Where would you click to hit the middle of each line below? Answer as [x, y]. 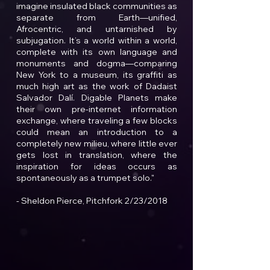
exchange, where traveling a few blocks [97, 121]
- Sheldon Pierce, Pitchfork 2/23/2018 [92, 201]
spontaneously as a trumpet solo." [85, 178]
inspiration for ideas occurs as [97, 166]
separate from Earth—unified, [97, 17]
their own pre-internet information [97, 109]
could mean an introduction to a [97, 132]
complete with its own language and [97, 52]
